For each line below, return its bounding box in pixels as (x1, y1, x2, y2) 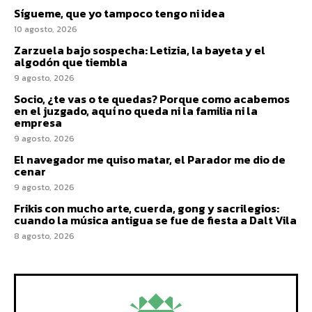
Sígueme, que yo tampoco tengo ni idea (14, 4, 225, 22)
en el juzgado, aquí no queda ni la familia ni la (14, 102, 258, 119)
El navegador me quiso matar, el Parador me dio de (14, 150, 286, 168)
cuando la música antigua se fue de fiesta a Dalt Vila (14, 211, 297, 228)
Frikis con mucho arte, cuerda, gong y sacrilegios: (14, 199, 279, 217)
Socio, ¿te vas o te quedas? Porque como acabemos (14, 90, 290, 107)
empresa (14, 114, 62, 131)
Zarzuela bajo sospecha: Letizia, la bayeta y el (14, 41, 265, 58)
